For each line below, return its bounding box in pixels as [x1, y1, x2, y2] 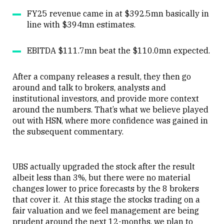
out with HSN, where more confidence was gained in [12, 115, 208, 125]
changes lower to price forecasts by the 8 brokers [12, 183, 199, 193]
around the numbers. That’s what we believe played [12, 104, 208, 114]
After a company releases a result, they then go [12, 71, 191, 81]
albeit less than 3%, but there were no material [12, 172, 190, 182]
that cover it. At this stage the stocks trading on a [12, 194, 200, 204]
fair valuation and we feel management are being [12, 205, 199, 215]
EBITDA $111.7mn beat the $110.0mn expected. [27, 45, 210, 55]
